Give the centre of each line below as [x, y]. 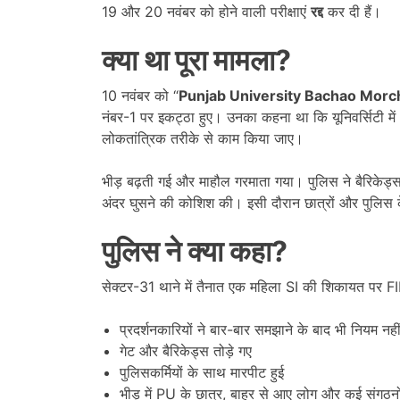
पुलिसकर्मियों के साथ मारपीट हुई [202, 372]
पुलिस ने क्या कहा [187, 251]
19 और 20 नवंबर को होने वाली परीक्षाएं [206, 11]
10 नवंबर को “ [140, 95]
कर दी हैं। [352, 11]
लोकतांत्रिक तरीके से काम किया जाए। [203, 138]
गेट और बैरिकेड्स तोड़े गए [186, 350]
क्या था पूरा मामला [188, 60]
